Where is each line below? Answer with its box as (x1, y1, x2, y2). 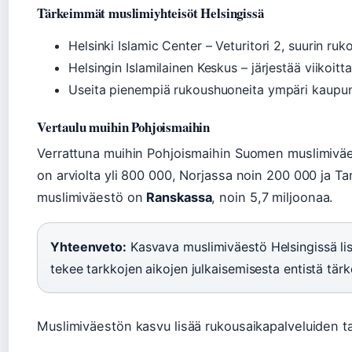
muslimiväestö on (37, 189, 147, 205)
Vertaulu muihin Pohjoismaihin (37, 117, 211, 137)
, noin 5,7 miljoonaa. (211, 189, 334, 205)
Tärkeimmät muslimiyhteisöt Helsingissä (37, 3, 264, 23)
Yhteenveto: (50, 239, 126, 255)
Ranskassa (146, 189, 212, 205)
